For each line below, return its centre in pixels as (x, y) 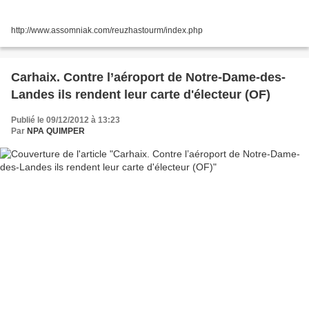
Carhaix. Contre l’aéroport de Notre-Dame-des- (148, 78)
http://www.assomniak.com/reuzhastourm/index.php (107, 31)
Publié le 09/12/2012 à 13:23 (66, 120)
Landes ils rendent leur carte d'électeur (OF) (141, 95)
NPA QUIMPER (56, 131)
